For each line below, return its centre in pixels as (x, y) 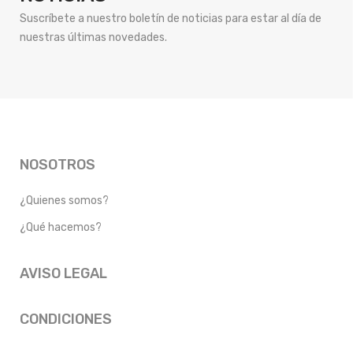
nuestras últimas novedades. (93, 38)
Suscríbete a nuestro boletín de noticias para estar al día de (171, 19)
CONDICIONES (66, 320)
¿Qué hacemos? (61, 228)
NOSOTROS (58, 165)
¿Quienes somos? (64, 201)
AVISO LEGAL (63, 274)
